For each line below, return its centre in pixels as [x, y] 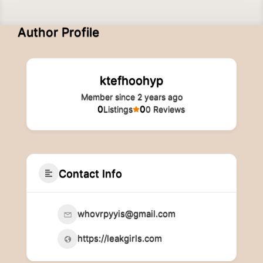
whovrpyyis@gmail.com [127, 213]
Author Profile [58, 32]
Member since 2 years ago [131, 97]
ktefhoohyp [131, 80]
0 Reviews [165, 109]
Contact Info [90, 173]
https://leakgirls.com [120, 238]
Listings [118, 109]
